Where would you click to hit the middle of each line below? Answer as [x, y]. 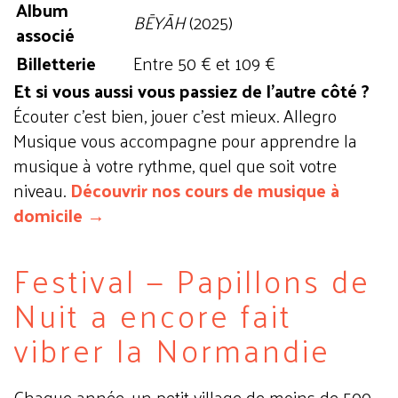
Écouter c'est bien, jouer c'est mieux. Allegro [175, 115]
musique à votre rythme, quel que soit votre [175, 165]
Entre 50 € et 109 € [204, 63]
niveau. [42, 190]
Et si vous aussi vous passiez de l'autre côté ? [191, 91]
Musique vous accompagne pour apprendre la [185, 140]
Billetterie [56, 63]
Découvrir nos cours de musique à [205, 190]
